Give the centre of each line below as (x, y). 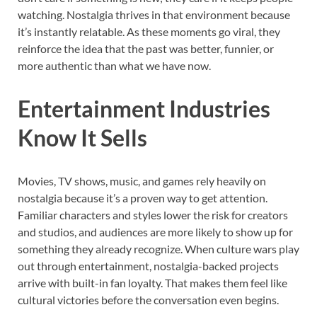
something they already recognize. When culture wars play (158, 249)
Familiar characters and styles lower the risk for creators (153, 215)
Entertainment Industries (144, 109)
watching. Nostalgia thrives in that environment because (154, 14)
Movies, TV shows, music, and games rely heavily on (142, 181)
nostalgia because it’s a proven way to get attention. (143, 198)
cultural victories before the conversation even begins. (148, 300)
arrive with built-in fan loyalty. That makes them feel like (152, 283)
